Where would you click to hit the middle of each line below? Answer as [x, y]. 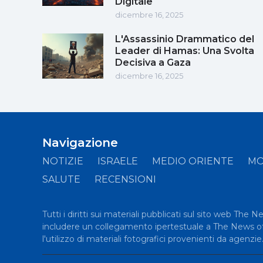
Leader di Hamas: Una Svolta [185, 50]
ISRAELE [118, 161]
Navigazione [80, 142]
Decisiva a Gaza [153, 62]
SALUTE [61, 179]
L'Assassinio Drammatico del [185, 39]
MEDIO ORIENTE [193, 161]
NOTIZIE [63, 161]
